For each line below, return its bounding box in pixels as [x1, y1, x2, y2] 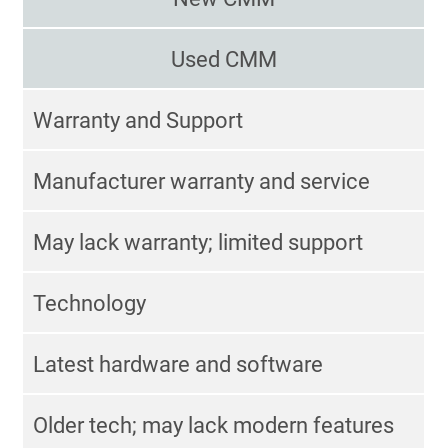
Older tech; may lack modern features [33, 412, 395, 438]
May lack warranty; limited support [33, 229, 364, 255]
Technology [33, 290, 147, 316]
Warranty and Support [33, 107, 244, 133]
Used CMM [170, 46, 277, 72]
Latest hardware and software [33, 351, 324, 377]
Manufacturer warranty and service [33, 168, 371, 194]
